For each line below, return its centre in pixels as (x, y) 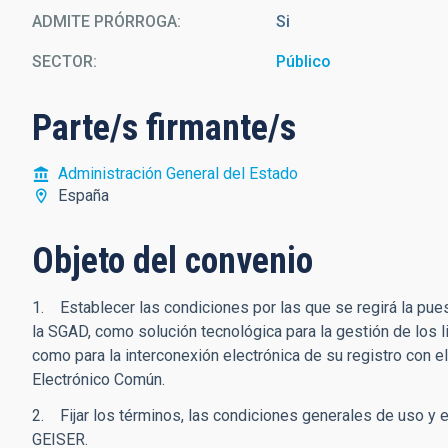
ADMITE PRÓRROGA (104, 21)
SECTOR (62, 61)
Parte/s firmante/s (164, 128)
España (83, 195)
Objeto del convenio (172, 261)
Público (304, 61)
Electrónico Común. (98, 379)
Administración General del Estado (178, 173)
